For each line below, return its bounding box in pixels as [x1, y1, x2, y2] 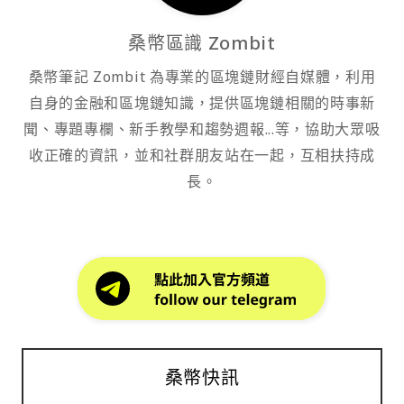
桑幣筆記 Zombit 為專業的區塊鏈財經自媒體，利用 [28, 67, 376, 87]
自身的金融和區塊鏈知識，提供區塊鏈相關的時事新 [28, 93, 376, 114]
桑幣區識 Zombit [128, 31, 276, 56]
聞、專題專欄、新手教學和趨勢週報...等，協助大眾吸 [23, 119, 381, 140]
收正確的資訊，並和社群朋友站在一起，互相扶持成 [28, 145, 376, 166]
